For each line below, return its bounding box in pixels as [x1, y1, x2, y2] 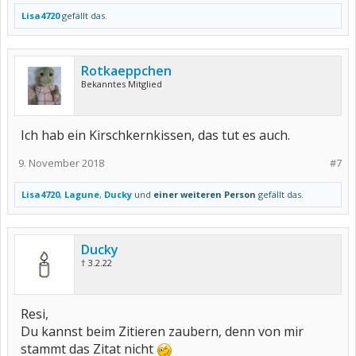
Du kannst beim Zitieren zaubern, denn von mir [21, 323, 304, 340]
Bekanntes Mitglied [81, 78, 162, 90]
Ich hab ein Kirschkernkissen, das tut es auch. [21, 126, 290, 144]
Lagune [64, 188, 99, 200]
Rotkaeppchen [81, 62, 172, 79]
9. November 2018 [18, 156, 104, 170]
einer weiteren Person [153, 188, 256, 200]
